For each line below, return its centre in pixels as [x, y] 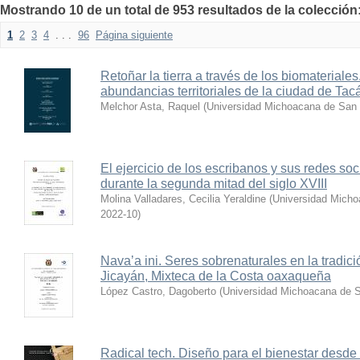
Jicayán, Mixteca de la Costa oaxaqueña [216, 276]
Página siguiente [134, 35]
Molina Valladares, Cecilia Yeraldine [183, 199]
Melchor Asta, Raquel [150, 106]
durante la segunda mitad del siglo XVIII [214, 184]
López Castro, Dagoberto [158, 291]
